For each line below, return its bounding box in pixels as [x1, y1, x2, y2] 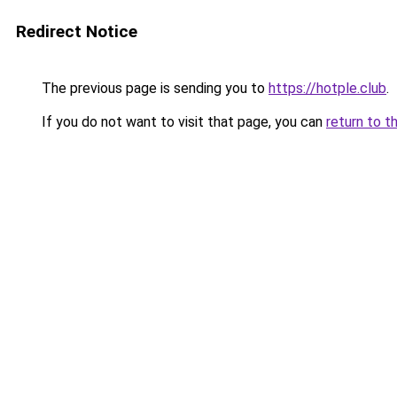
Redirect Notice [16, 21, 137, 42]
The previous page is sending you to [38, 80, 269, 97]
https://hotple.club [269, 80, 386, 97]
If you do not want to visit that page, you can [38, 113, 326, 130]
